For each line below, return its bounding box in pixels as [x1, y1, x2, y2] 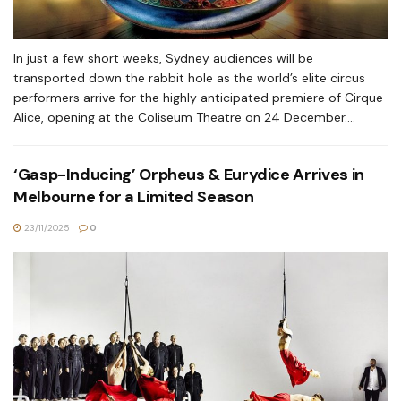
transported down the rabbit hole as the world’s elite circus [13, 70, 365, 86]
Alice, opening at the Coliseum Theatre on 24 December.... [13, 109, 355, 125]
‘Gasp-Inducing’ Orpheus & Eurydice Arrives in [13, 164, 364, 185]
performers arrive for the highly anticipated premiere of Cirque [13, 90, 383, 106]
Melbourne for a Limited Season [13, 186, 254, 208]
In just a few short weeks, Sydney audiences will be [13, 50, 313, 66]
